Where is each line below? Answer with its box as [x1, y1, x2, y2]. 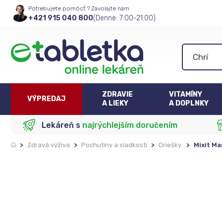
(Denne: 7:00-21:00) [93, 13, 156, 22]
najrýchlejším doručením [82, 120, 178, 130]
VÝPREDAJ [27, 95, 66, 103]
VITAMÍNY [169, 90, 203, 99]
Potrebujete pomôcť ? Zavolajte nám [28, 4, 129, 12]
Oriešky [159, 141, 181, 149]
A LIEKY [102, 99, 129, 108]
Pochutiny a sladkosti [81, 141, 147, 149]
